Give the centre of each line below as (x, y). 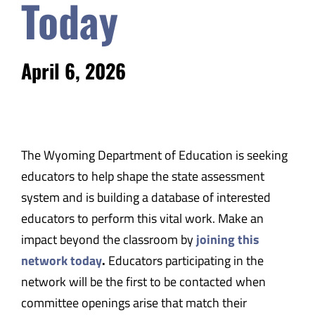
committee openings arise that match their (134, 302)
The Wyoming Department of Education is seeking (154, 155)
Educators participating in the (186, 260)
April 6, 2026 (73, 70)
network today (61, 260)
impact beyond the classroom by (108, 239)
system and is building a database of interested (146, 197)
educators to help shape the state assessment (142, 176)
